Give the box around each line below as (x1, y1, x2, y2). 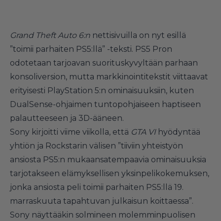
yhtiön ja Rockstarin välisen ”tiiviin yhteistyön (10, 141, 183, 150)
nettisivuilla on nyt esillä (92, 30, 186, 40)
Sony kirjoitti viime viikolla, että (10, 127, 131, 137)
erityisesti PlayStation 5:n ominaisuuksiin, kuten (10, 85, 194, 95)
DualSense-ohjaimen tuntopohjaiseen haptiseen (10, 99, 201, 109)
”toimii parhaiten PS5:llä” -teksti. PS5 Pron (10, 44, 172, 54)
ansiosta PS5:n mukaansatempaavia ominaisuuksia (10, 154, 206, 164)
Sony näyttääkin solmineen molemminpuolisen (10, 210, 195, 220)
